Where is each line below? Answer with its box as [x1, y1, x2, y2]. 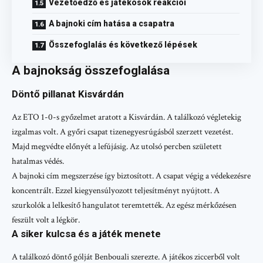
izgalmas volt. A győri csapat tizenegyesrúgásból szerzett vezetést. [12, 126, 233, 138]
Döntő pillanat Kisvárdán [12, 87, 124, 100]
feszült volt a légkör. [12, 214, 80, 226]
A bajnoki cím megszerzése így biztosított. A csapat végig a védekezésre [12, 170, 251, 182]
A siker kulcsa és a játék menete [12, 228, 161, 240]
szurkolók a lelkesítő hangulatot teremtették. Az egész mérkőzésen [12, 200, 237, 211]
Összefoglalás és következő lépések [49, 39, 197, 49]
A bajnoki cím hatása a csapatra [49, 18, 174, 28]
